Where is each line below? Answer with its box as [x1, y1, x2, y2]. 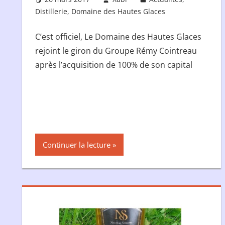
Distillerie [35, 7, 67, 17]
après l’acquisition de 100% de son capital [35, 59, 192, 71]
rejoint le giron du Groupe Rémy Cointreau [35, 45, 197, 57]
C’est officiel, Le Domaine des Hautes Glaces [35, 31, 201, 43]
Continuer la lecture [42, 139, 110, 150]
